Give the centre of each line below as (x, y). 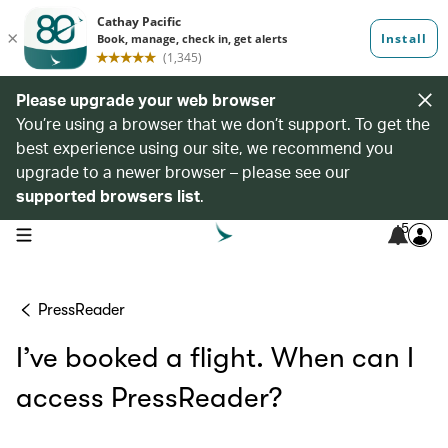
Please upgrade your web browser (146, 99)
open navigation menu (78, 233)
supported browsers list (108, 195)
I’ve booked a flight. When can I (215, 358)
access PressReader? (149, 398)
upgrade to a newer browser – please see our (183, 171)
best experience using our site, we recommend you (204, 147)
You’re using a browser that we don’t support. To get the (223, 123)
